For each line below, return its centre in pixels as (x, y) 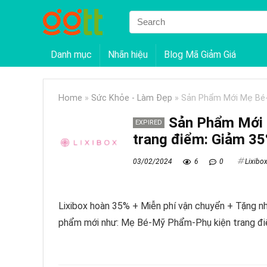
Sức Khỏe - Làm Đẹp (132, 98)
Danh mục (71, 54)
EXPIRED (149, 122)
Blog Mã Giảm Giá (200, 54)
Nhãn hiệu (128, 54)
